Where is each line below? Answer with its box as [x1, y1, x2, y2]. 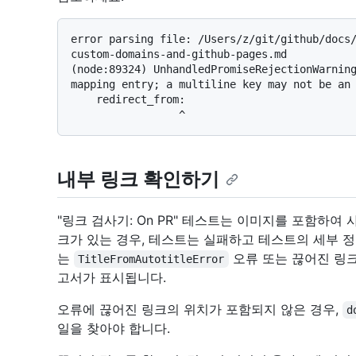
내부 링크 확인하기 [57, 167, 219, 191]
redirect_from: [71, 92, 96, 106]
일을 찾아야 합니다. [57, 320, 170, 337]
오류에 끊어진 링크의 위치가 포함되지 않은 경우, [57, 301, 342, 318]
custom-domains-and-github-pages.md [71, 47, 287, 60]
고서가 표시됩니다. [57, 269, 166, 286]
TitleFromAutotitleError [78, 253, 225, 266]
